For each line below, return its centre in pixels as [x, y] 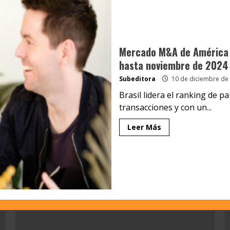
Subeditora [137, 79]
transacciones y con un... [165, 108]
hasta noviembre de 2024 [174, 65]
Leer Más [144, 127]
